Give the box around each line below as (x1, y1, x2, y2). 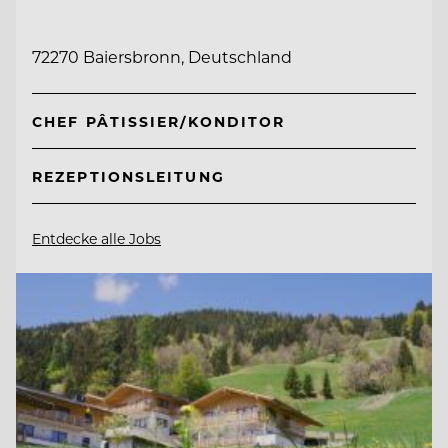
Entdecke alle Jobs (32, 228, 161, 248)
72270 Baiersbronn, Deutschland (32, 46, 292, 68)
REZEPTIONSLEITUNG (32, 166, 225, 186)
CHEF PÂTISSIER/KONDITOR (32, 111, 286, 131)
